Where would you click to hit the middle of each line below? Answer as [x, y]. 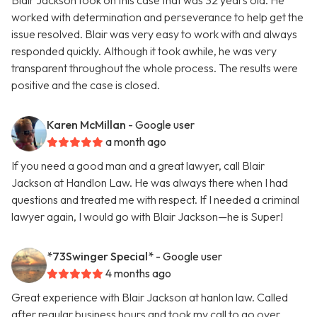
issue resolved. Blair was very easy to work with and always [154, 34]
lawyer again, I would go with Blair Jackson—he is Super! [147, 217]
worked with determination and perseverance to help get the [157, 17]
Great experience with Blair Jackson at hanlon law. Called [150, 298]
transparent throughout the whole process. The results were [155, 68]
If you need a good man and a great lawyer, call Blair [138, 166]
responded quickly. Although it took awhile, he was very [144, 51]
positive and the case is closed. [86, 85]
